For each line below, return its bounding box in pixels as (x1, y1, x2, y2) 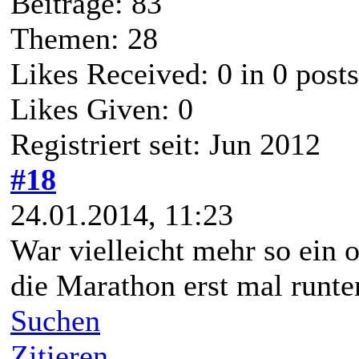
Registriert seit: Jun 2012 (10, 127, 321, 162)
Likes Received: (10, 57, 217, 91)
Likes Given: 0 (10, 92, 193, 127)
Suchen (10, 304, 100, 338)
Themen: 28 (10, 22, 158, 56)
